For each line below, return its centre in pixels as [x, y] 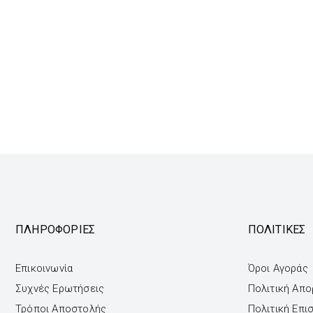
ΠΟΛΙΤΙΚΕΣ [277, 230]
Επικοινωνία [44, 269]
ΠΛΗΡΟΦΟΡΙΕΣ [56, 230]
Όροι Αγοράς [278, 269]
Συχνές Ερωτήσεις [60, 289]
